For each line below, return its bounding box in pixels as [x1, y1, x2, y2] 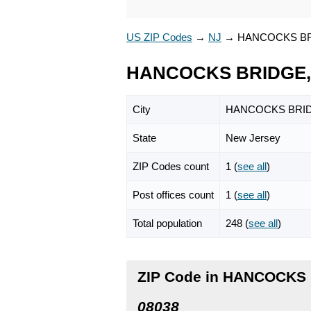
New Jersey [226, 131, 280, 144]
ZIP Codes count [133, 160, 209, 172]
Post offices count [133, 188, 214, 201]
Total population [133, 217, 202, 229]
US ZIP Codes [126, 31, 192, 43]
